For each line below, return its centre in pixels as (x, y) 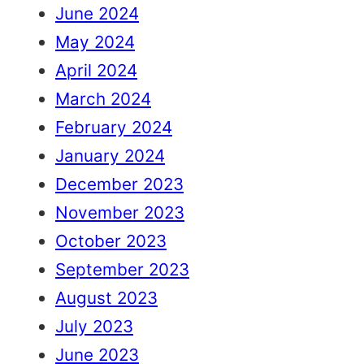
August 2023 (106, 298)
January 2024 (110, 156)
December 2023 (119, 184)
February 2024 (114, 128)
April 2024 (96, 71)
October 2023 (111, 241)
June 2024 (97, 14)
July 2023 (94, 327)
